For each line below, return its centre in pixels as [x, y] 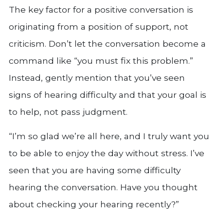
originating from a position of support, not [99, 27]
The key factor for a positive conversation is [101, 10]
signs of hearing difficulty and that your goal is [108, 95]
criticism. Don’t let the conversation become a [107, 44]
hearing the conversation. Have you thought [103, 187]
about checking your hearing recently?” [94, 204]
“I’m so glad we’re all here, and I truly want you [109, 136]
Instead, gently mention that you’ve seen [97, 78]
